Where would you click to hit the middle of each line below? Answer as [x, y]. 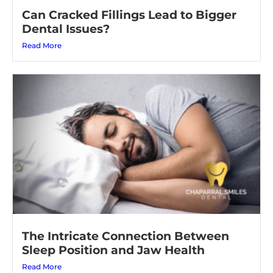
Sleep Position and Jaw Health [113, 237]
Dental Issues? [66, 16]
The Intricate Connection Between [126, 223]
